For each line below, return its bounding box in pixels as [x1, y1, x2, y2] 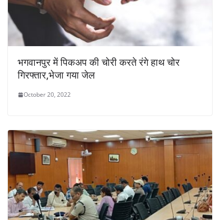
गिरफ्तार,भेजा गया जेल [18, 68, 95, 82]
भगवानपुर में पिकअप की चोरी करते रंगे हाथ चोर [18, 55, 180, 69]
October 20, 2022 [24, 90, 71, 99]
